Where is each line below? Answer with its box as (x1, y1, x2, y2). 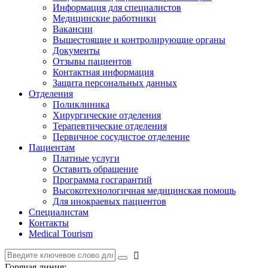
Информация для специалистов (53, 2, 181, 13)
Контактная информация (53, 67, 154, 77)
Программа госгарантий (53, 175, 152, 185)
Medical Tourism (29, 229, 93, 239)
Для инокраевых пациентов (53, 196, 166, 206)
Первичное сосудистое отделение (53, 132, 190, 142)
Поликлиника (53, 99, 109, 109)
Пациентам (29, 142, 75, 153)
